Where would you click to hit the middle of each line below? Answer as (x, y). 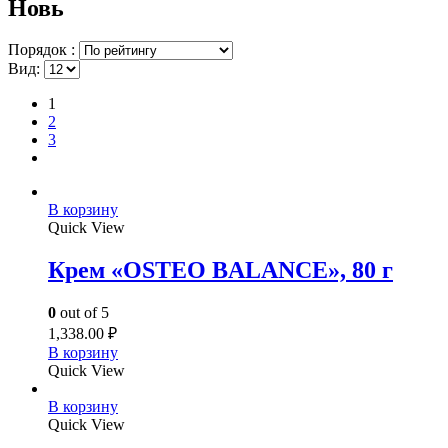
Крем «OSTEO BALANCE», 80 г (220, 270)
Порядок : (43, 50)
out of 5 (82, 313)
